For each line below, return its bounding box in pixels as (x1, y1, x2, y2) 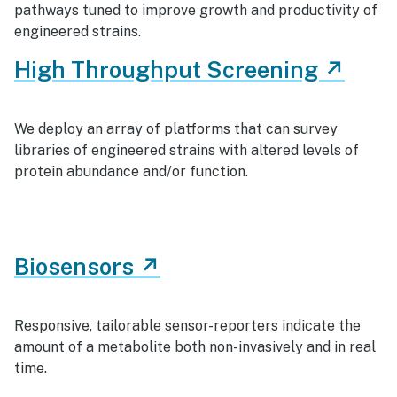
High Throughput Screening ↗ (14, 57, 345, 83)
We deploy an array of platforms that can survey (14, 121, 338, 137)
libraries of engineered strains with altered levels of (14, 142, 359, 159)
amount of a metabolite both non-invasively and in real (14, 339, 376, 355)
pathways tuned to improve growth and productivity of (14, 2, 378, 19)
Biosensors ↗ (14, 253, 160, 280)
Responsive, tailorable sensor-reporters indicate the (14, 317, 361, 334)
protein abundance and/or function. (14, 163, 248, 180)
